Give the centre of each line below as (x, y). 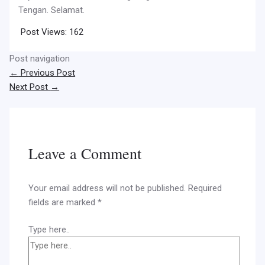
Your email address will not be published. (107, 188)
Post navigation (40, 59)
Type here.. (49, 230)
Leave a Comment (85, 153)
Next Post (30, 87)
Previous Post (47, 73)
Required (205, 188)
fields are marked (63, 202)
